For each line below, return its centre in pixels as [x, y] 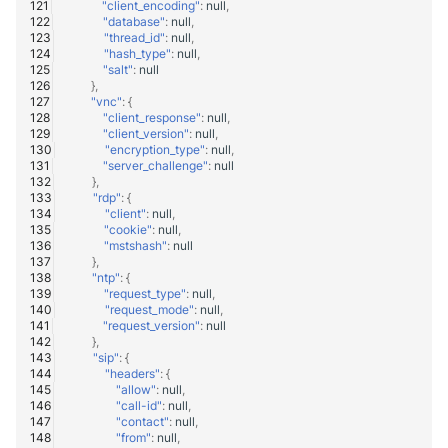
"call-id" [139, 405]
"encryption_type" [155, 149]
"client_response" [152, 117]
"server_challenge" [155, 165]
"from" [133, 437]
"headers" [132, 373]
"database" [134, 21]
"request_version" [151, 325]
